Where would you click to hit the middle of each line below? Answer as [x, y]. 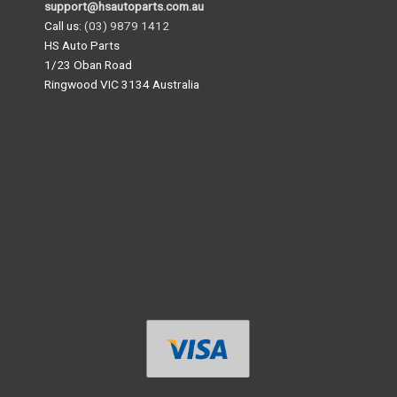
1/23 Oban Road [88, 64]
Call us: [64, 25]
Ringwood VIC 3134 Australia [122, 84]
